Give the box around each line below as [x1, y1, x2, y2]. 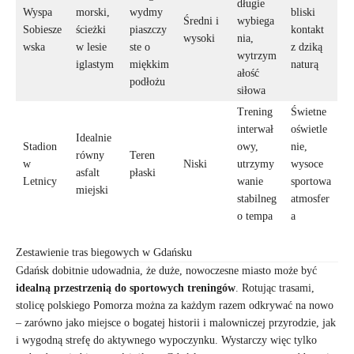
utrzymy [237, 157, 274, 170]
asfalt [76, 166, 100, 179]
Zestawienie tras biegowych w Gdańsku [16, 246, 192, 258]
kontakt [291, 23, 324, 36]
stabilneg [237, 192, 277, 205]
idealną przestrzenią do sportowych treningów [16, 281, 235, 294]
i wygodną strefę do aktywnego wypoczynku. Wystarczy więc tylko [16, 333, 317, 346]
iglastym [76, 58, 114, 70]
